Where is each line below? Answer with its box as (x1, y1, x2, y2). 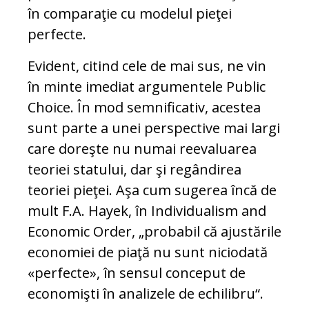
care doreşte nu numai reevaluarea (28, 139, 257, 159)
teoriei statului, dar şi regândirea (28, 160, 241, 179)
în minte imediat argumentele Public (28, 77, 266, 97)
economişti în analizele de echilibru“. (28, 284, 263, 303)
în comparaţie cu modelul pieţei (28, 4, 232, 23)
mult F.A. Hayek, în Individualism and (28, 201, 266, 221)
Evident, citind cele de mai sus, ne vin (28, 57, 266, 76)
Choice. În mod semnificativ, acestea (28, 98, 261, 117)
